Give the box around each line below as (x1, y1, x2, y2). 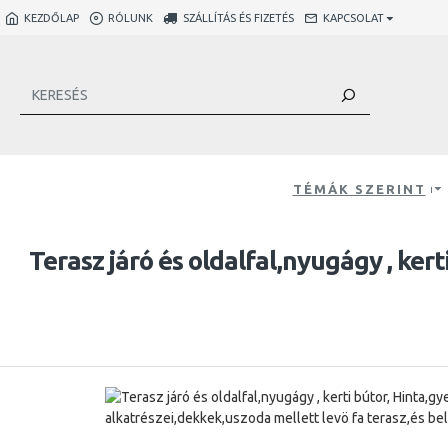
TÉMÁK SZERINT (292, 182, 426, 196)
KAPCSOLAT (323, 11, 384, 24)
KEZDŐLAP (24, 11, 79, 24)
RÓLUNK (108, 11, 153, 24)
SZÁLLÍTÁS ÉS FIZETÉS (183, 11, 294, 24)
